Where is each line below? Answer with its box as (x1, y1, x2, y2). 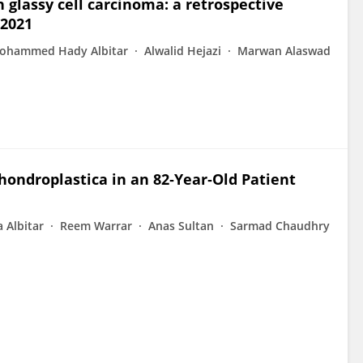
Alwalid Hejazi (144, 43, 221, 58)
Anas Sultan (148, 218, 214, 233)
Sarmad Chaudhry (230, 218, 330, 233)
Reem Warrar (60, 218, 132, 233)
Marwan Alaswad (237, 43, 331, 58)
